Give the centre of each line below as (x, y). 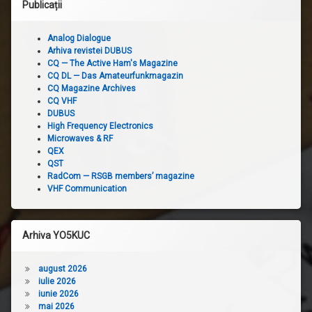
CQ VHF (62, 101)
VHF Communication (87, 188)
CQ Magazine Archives (92, 88)
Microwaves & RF (80, 138)
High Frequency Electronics (100, 126)
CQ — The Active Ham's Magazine (112, 63)
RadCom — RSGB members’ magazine (121, 176)
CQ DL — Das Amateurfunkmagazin (115, 76)
